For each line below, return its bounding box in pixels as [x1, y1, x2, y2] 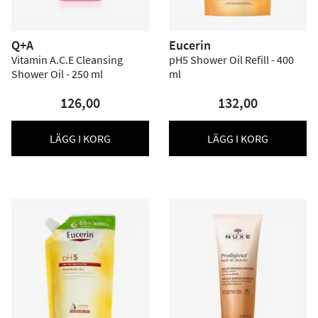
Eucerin [169, 37, 211, 53]
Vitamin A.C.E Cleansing [11, 53, 123, 67]
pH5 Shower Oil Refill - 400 [169, 53, 294, 67]
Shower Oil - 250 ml [11, 67, 103, 81]
